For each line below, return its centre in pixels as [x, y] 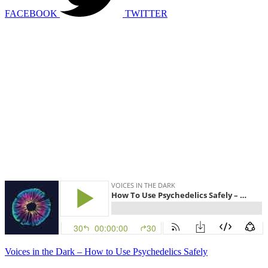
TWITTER [146, 13]
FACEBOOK [31, 13]
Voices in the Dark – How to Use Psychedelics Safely [106, 251]
